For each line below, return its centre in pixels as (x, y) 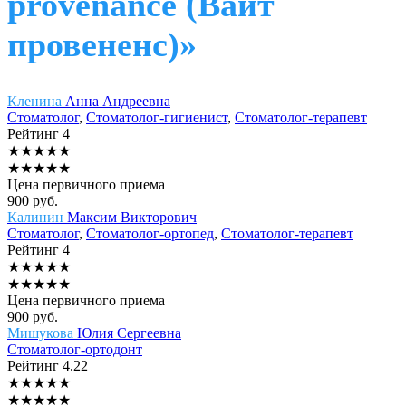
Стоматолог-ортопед (150, 233)
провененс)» (102, 45)
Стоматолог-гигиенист (157, 117)
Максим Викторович (132, 217)
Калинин (37, 217)
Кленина (36, 101)
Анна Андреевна (118, 101)
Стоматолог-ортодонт (75, 349)
